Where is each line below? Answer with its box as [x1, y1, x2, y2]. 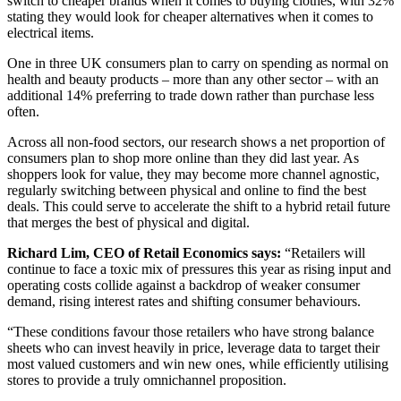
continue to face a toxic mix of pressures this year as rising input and [7, 260, 391, 277]
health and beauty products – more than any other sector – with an [7, 71, 379, 87]
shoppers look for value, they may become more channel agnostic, [7, 166, 380, 182]
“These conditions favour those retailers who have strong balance [7, 323, 374, 339]
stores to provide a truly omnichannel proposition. [7, 371, 286, 388]
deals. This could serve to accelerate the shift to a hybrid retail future [7, 198, 390, 214]
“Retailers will [285, 244, 365, 260]
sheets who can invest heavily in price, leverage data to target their [7, 339, 380, 355]
